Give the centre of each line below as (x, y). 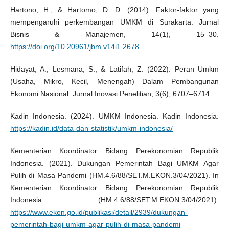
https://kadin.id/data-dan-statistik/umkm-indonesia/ (91, 129)
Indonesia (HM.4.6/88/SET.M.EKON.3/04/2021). (114, 200)
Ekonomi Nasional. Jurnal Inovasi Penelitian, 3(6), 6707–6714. (111, 94)
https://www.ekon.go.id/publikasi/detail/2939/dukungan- (99, 212)
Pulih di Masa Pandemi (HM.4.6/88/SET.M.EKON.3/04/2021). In (114, 176)
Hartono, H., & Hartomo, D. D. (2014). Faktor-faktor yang (114, 10)
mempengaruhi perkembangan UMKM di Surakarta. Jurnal (114, 22)
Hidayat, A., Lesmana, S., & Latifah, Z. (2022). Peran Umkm (114, 69)
